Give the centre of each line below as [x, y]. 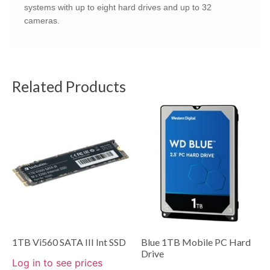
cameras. [42, 21]
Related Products [69, 86]
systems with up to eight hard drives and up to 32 [118, 8]
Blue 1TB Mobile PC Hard [196, 242]
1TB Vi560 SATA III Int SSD [69, 242]
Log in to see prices [57, 262]
